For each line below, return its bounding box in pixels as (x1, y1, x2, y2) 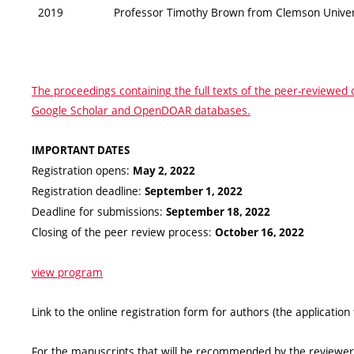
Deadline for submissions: (32, 204, 166, 220)
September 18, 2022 (166, 205, 270, 220)
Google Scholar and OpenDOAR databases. (32, 103, 250, 119)
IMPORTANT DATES (32, 143, 130, 158)
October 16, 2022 (215, 225, 304, 240)
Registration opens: (32, 163, 133, 179)
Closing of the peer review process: (32, 224, 215, 240)
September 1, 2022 (145, 184, 243, 199)
